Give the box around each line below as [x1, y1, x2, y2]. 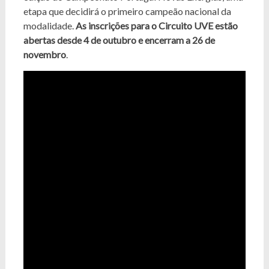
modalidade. [23, 20, 76, 31]
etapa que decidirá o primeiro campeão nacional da [23, 5, 231, 17]
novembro [23, 49, 66, 60]
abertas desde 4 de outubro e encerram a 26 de [23, 34, 215, 46]
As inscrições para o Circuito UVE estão [75, 20, 238, 31]
